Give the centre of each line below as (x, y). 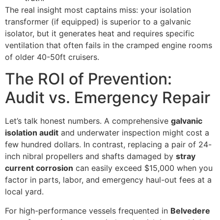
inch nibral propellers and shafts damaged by (90, 156)
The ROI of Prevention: (88, 79)
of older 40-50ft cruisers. (52, 57)
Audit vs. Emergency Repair (108, 98)
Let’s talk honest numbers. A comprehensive (88, 121)
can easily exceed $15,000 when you (143, 168)
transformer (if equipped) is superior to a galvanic (98, 21)
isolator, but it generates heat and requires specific (100, 33)
